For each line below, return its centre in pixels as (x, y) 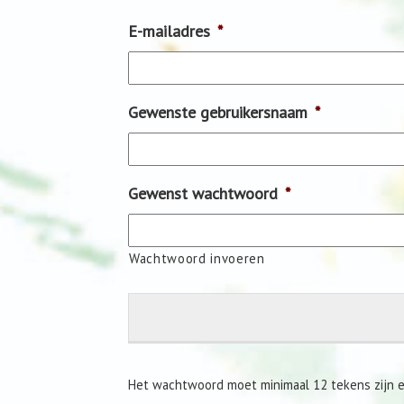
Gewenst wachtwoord (203, 193)
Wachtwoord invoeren (197, 258)
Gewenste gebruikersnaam (218, 112)
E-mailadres (169, 31)
